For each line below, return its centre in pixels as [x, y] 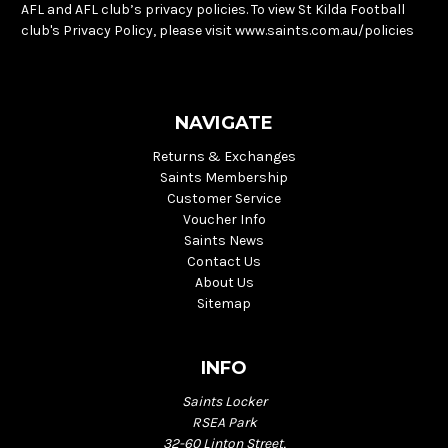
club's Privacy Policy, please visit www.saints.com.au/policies [217, 31]
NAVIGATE [224, 123]
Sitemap [224, 304]
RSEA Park [224, 423]
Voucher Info [224, 220]
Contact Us [224, 262]
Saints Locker [224, 402]
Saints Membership [224, 178]
